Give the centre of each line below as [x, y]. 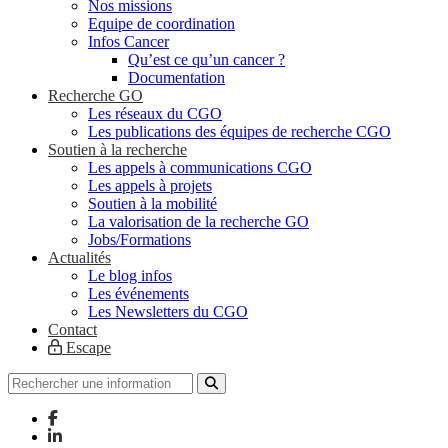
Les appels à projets [150, 185]
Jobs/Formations [139, 239]
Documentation [176, 77]
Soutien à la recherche [117, 149]
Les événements [138, 293]
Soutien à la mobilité [152, 203]
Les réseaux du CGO [155, 113]
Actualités [79, 257]
